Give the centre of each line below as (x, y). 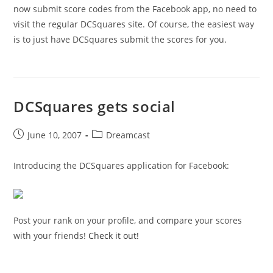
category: (110, 147)
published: (35, 147)
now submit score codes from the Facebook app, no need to (135, 9)
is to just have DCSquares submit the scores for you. (120, 40)
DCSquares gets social (95, 107)
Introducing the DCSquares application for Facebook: (122, 166)
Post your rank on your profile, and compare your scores (128, 221)
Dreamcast (128, 135)
